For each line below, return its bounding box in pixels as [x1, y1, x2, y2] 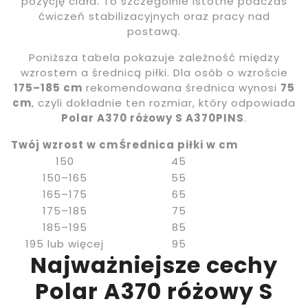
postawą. [127, 24, 181, 39]
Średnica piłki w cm [120, 137, 238, 153]
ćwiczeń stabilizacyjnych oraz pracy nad [38, 9, 270, 24]
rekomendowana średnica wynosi [82, 80, 280, 96]
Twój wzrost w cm [11, 137, 118, 153]
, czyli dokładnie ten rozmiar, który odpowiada [32, 96, 296, 111]
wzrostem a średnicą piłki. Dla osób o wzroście [20, 65, 288, 80]
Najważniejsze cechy [30, 250, 278, 281]
